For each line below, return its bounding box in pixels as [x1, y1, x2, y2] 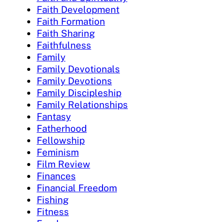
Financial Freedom [37, 182, 117, 193]
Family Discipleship [37, 87, 121, 98]
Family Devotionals [37, 63, 120, 74]
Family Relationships [37, 99, 128, 110]
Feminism [37, 146, 79, 158]
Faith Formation [37, 15, 105, 27]
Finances [37, 170, 76, 181]
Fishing [37, 194, 69, 205]
